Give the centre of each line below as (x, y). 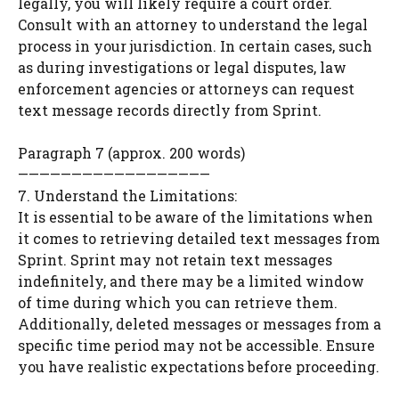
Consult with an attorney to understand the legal (193, 24)
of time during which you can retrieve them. (178, 302)
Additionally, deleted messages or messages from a (199, 323)
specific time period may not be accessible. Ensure (196, 345)
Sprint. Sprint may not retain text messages (175, 259)
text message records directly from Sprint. (170, 110)
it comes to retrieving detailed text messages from (199, 238)
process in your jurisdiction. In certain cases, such (195, 45)
